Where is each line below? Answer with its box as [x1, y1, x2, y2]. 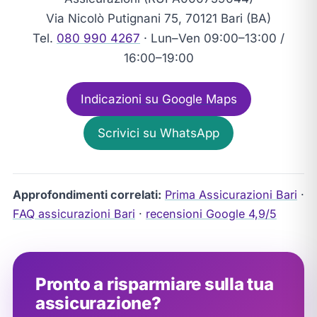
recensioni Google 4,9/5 [145, 206, 277, 221]
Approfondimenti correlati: [12, 187, 161, 202]
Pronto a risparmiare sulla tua [35, 273, 274, 294]
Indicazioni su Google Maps [80, 92, 237, 107]
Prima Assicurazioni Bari [164, 187, 297, 202]
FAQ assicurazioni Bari [12, 206, 135, 221]
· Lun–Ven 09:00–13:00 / [140, 31, 284, 46]
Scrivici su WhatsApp [98, 126, 219, 141]
